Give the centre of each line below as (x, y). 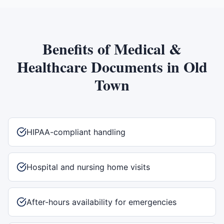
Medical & (148, 48)
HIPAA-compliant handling (76, 132)
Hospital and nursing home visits (88, 167)
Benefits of (78, 48)
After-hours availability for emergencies (101, 202)
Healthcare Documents (90, 66)
